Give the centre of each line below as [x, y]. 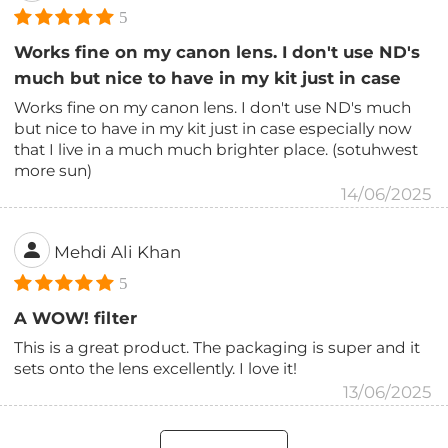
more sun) [53, 170]
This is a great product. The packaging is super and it [217, 347]
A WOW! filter [76, 317]
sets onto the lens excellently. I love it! [156, 368]
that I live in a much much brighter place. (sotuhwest [216, 149]
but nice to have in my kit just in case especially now [213, 128]
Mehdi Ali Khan [118, 252]
